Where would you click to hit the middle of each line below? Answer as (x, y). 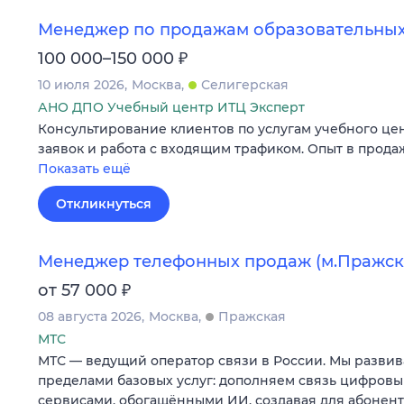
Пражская (252, 316)
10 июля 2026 (81, 85)
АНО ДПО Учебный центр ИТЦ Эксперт (171, 108)
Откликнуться (104, 204)
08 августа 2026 (90, 316)
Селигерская (245, 85)
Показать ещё (84, 169)
